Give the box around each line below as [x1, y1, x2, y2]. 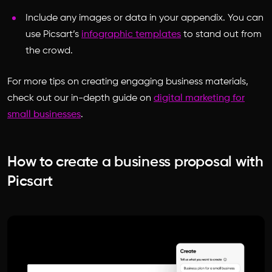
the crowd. [25, 46, 78, 56]
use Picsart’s [25, 29, 81, 39]
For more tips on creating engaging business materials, [7, 76, 248, 87]
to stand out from [181, 29, 262, 39]
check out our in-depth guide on [7, 93, 154, 103]
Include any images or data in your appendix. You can [25, 13, 263, 23]
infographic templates [81, 29, 181, 39]
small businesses [7, 109, 81, 120]
